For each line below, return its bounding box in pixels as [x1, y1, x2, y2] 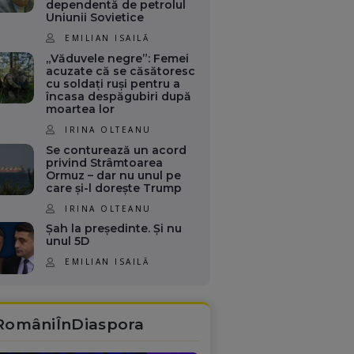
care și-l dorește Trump [46, 180, 183, 195]
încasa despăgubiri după [46, 88, 192, 104]
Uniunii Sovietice [46, 9, 145, 24]
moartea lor [46, 101, 115, 116]
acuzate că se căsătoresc [46, 63, 196, 78]
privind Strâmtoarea [46, 155, 164, 170]
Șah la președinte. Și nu [46, 221, 183, 236]
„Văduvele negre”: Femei [46, 51, 190, 66]
